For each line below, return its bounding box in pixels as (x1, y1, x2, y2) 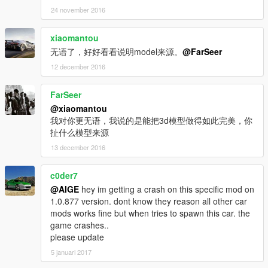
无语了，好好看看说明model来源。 (50, 45, 182, 58)
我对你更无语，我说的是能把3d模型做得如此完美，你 (50, 114, 252, 127)
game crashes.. (50, 219, 109, 232)
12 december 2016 (51, 62, 105, 72)
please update (50, 231, 104, 243)
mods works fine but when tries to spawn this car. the (50, 207, 250, 220)
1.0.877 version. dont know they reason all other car (50, 195, 247, 208)
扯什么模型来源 (50, 126, 109, 139)
